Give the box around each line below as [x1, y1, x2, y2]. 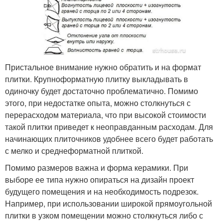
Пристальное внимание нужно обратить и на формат [5, 61, 201, 73]
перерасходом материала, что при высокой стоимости [5, 109, 206, 120]
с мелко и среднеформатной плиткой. [5, 144, 143, 156]
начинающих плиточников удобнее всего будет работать [5, 132, 213, 144]
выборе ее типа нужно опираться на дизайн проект [5, 173, 194, 185]
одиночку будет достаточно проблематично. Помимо [5, 85, 198, 97]
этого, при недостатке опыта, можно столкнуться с [5, 97, 191, 109]
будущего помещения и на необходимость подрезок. [5, 185, 199, 197]
